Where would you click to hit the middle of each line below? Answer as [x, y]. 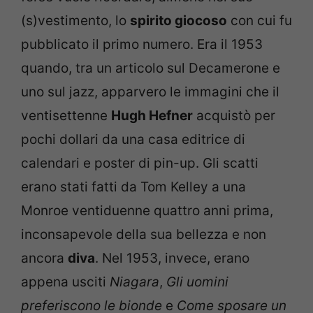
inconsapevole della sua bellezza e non [144, 234]
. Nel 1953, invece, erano [172, 258]
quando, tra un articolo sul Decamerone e [151, 68]
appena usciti [65, 282]
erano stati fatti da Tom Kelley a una [133, 187]
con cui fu [260, 20]
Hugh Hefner [152, 115]
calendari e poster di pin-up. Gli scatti [140, 163]
